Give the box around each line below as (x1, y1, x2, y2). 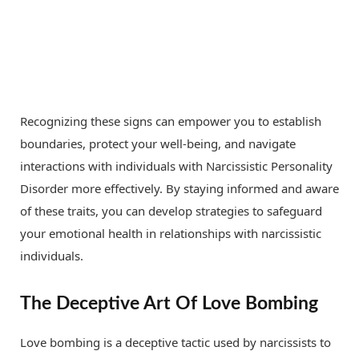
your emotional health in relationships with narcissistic (20, 224, 321, 241)
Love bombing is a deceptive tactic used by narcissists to (20, 334, 331, 351)
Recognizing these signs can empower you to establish (20, 112, 321, 129)
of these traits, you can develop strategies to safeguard (20, 202, 322, 219)
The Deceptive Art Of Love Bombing (20, 295, 318, 313)
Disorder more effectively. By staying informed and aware (20, 179, 339, 196)
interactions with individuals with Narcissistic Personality (20, 157, 333, 174)
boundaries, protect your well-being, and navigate (20, 135, 296, 151)
